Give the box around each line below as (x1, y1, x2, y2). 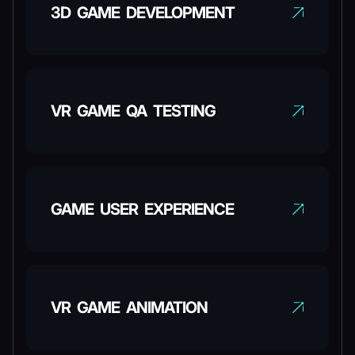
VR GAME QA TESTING (51, 101, 216, 120)
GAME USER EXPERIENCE (51, 200, 234, 219)
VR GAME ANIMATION (51, 298, 208, 317)
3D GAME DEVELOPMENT (51, 3, 235, 22)
